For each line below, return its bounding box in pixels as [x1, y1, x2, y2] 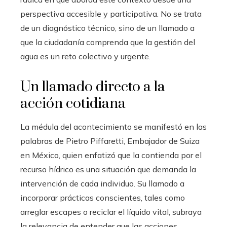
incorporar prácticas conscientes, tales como [20, 192, 185, 203]
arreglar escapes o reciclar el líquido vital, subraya [20, 206, 202, 217]
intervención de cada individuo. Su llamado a [20, 178, 184, 188]
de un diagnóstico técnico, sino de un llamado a [20, 22, 195, 33]
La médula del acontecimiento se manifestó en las [20, 121, 207, 132]
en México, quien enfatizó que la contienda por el [20, 149, 202, 160]
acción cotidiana [20, 94, 126, 112]
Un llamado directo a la [20, 78, 165, 96]
